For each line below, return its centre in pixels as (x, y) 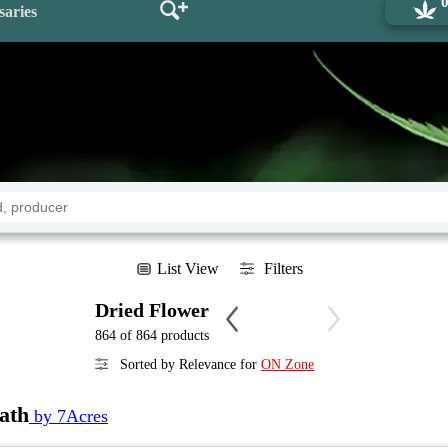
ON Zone (287, 364)
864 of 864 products (152, 335)
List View (187, 268)
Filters (283, 268)
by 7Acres (68, 416)
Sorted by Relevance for (188, 364)
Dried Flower (152, 310)
